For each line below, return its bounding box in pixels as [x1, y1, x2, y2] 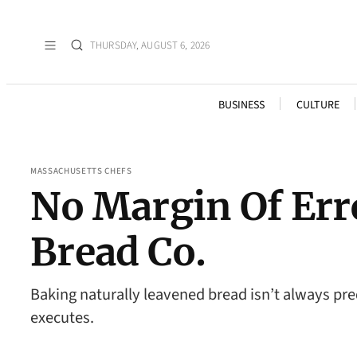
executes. [30, 306, 94, 329]
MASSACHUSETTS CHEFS [30, 165, 132, 177]
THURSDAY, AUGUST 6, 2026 [90, 37, 210, 53]
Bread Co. [30, 228, 206, 276]
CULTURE [296, 97, 339, 113]
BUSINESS [218, 97, 265, 113]
